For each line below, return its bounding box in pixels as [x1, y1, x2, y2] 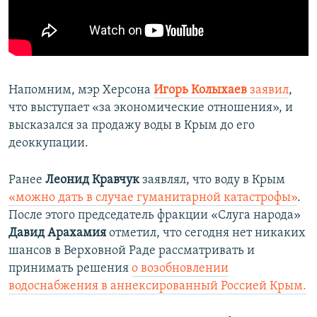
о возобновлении [132, 262, 229, 276]
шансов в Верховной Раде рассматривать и [8, 244, 255, 258]
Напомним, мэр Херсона [8, 83, 154, 98]
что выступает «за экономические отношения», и [8, 101, 293, 115]
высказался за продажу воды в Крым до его [8, 119, 255, 133]
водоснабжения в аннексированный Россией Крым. [8, 279, 306, 294]
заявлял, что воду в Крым [139, 173, 285, 188]
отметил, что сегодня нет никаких [109, 226, 306, 241]
